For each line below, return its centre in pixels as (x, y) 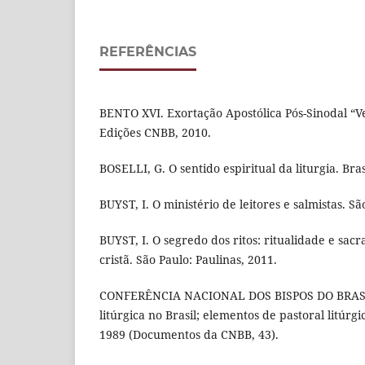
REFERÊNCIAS (148, 51)
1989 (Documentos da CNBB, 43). (189, 335)
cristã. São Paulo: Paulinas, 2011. (188, 260)
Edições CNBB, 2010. (155, 132)
